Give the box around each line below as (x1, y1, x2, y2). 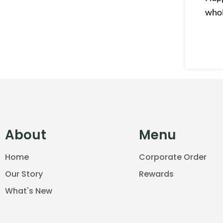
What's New (5, 185, 52, 197)
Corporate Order (138, 151, 207, 163)
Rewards (138, 168, 174, 180)
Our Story (5, 168, 43, 180)
